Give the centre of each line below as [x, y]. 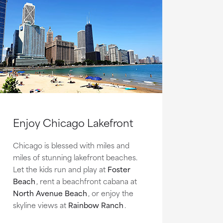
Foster [119, 169]
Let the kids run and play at [60, 169]
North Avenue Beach [50, 193]
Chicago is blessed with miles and [71, 145]
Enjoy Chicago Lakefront [73, 122]
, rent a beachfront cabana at [86, 181]
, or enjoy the [111, 193]
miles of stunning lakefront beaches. [75, 157]
